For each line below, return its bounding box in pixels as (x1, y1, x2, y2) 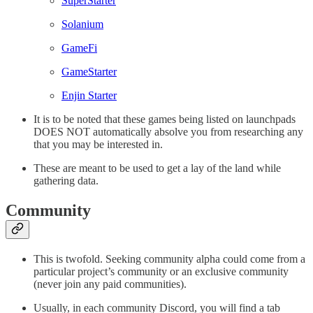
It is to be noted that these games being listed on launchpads (34, 113, 296, 126)
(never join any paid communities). (34, 277, 187, 290)
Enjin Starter (61, 89, 117, 102)
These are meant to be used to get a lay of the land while (34, 162, 281, 175)
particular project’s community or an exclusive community (34, 265, 289, 277)
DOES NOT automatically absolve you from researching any (34, 126, 303, 138)
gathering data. (34, 175, 99, 187)
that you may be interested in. (34, 138, 166, 151)
